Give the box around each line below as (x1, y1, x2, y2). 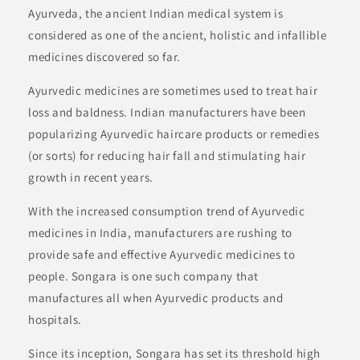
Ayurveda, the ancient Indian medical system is (28, 6, 284, 22)
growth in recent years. (28, 170, 153, 186)
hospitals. (28, 312, 82, 328)
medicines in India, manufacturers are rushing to (28, 225, 292, 241)
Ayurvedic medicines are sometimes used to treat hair (28, 83, 318, 99)
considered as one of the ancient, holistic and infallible (28, 27, 327, 43)
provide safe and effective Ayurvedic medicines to (28, 247, 296, 263)
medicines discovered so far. (28, 49, 181, 65)
